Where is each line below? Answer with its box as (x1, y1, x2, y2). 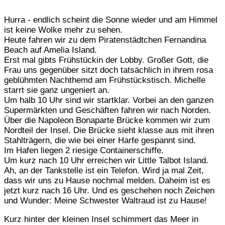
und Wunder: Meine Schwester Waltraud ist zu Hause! (4, 195, 207, 205)
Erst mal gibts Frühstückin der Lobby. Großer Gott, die (4, 55, 208, 65)
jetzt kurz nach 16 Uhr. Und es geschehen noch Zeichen (4, 185, 214, 195)
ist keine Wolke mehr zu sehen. (4, 25, 123, 35)
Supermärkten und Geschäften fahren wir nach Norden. (4, 105, 211, 115)
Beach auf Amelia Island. (4, 45, 97, 55)
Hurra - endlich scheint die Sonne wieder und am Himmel (4, 15, 217, 25)
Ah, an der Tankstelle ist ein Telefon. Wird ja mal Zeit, (4, 165, 204, 175)
